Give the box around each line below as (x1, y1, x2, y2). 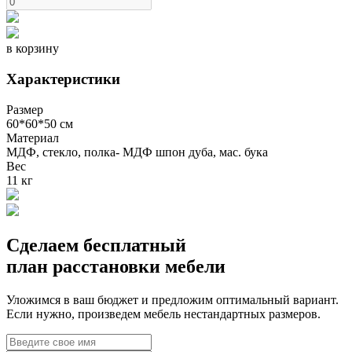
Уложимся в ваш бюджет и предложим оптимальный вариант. (6, 292, 339, 306)
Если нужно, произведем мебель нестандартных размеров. (6, 306, 321, 321)
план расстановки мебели (6, 255, 225, 277)
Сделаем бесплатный (6, 234, 186, 255)
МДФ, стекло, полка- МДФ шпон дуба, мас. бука (6, 145, 268, 159)
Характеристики (6, 70, 120, 87)
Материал (6, 130, 59, 145)
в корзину (6, 42, 59, 56)
